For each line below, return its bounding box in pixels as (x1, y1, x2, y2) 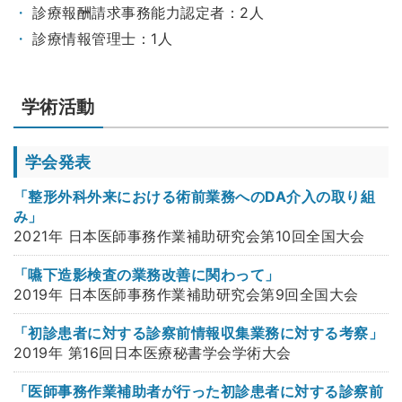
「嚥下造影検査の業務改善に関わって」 (13, 265, 280, 284)
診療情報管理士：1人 (32, 29, 173, 48)
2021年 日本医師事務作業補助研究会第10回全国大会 (13, 226, 365, 245)
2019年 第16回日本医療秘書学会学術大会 (13, 343, 292, 362)
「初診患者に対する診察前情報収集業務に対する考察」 (13, 323, 384, 342)
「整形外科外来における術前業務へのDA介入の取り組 (13, 187, 376, 205)
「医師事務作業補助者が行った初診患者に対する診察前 (13, 381, 384, 400)
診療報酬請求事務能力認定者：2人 (32, 3, 265, 22)
